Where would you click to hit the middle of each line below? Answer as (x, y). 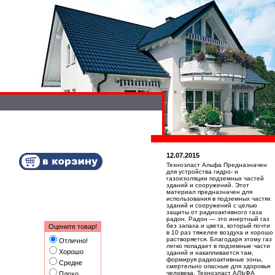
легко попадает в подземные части (218, 246)
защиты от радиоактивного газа (214, 212)
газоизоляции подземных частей (215, 178)
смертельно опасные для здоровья (218, 266)
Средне (71, 263)
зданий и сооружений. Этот (208, 185)
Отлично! (73, 241)
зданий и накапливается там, (210, 253)
